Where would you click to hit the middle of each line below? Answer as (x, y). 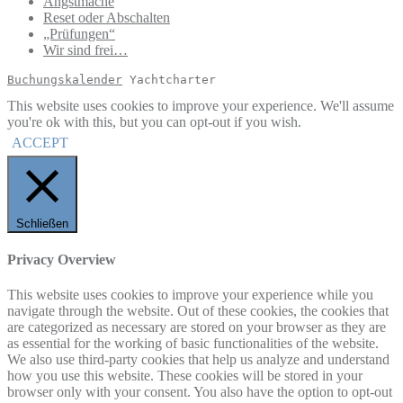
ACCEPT (40, 142)
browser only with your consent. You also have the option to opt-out (200, 392)
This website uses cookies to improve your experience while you (190, 295)
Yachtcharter (169, 79)
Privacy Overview (62, 259)
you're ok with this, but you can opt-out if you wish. (154, 121)
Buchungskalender (65, 79)
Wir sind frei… (85, 49)
